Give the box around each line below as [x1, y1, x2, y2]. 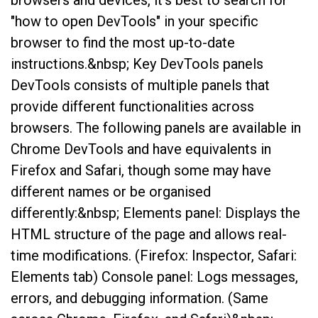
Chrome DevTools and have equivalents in [11, 141, 271, 158]
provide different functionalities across [11, 98, 254, 116]
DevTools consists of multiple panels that [11, 77, 270, 94]
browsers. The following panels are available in [11, 119, 301, 137]
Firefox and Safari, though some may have [11, 162, 271, 180]
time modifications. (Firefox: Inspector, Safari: [11, 247, 297, 265]
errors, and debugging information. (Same [11, 290, 268, 307]
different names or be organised [11, 183, 211, 201]
